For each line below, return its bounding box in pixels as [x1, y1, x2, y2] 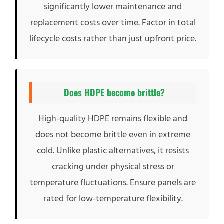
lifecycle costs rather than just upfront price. [29, 32, 196, 45]
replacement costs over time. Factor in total [30, 16, 196, 29]
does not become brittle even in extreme [35, 128, 190, 141]
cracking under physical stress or [51, 160, 174, 173]
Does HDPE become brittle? [63, 86, 165, 99]
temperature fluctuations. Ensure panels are [30, 176, 196, 189]
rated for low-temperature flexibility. [43, 192, 183, 205]
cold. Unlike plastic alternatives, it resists [37, 144, 189, 157]
